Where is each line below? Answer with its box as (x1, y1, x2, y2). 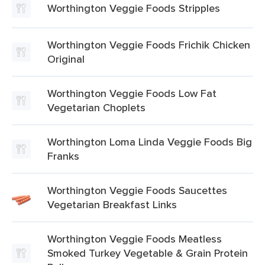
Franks (47, 148, 79, 163)
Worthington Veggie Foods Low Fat (47, 86, 216, 101)
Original (47, 51, 85, 66)
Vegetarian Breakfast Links (47, 197, 177, 212)
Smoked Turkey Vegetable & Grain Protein (47, 245, 248, 260)
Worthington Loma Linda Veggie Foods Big (47, 134, 252, 149)
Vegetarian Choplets (47, 100, 146, 115)
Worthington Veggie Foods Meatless (47, 231, 222, 246)
